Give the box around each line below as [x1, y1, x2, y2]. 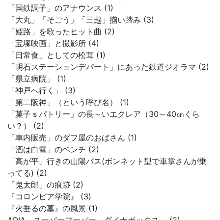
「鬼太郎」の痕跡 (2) [7, 180, 83, 190]
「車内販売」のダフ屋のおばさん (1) [7, 133, 137, 142]
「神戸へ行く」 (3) [7, 85, 76, 95]
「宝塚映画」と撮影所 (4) [7, 38, 99, 48]
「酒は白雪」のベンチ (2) [7, 144, 99, 154]
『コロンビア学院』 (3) [7, 192, 91, 201]
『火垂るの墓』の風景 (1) [7, 203, 98, 213]
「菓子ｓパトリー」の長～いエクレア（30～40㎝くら [7, 109, 200, 119]
